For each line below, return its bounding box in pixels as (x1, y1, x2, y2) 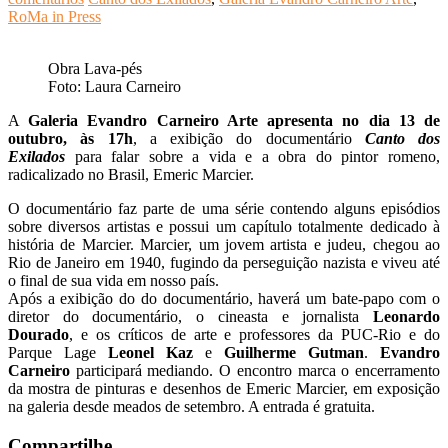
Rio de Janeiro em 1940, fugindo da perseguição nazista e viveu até (8, 254, 440, 272)
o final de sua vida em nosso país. (8, 272, 219, 290)
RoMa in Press (8, 8, 101, 26)
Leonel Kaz (108, 344, 205, 362)
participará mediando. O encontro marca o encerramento (70, 362, 440, 380)
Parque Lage (8, 344, 108, 362)
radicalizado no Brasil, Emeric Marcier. (8, 166, 254, 184)
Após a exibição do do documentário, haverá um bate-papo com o (8, 290, 440, 308)
